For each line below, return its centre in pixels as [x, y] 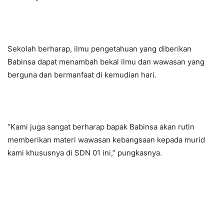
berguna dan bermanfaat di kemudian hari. [82, 74]
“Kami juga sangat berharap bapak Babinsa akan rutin [101, 126]
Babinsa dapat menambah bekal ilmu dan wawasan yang [106, 61]
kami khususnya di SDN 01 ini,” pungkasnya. [85, 152]
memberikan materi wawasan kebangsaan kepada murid [106, 139]
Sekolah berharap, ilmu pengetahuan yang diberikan [99, 48]
